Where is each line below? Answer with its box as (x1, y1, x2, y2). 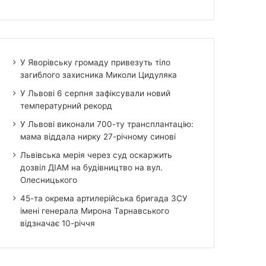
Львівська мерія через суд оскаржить (20, 150, 173, 160)
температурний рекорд (20, 100, 113, 110)
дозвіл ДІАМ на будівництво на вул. (20, 162, 163, 172)
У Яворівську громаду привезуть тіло (20, 57, 171, 67)
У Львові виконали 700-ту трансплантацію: (20, 119, 194, 129)
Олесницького (20, 175, 78, 185)
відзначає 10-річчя (20, 218, 96, 228)
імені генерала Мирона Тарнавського (20, 205, 170, 216)
